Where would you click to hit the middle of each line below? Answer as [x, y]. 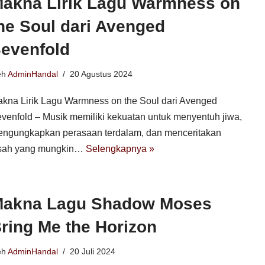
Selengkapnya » [120, 149]
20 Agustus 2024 [101, 74]
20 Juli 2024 [92, 251]
